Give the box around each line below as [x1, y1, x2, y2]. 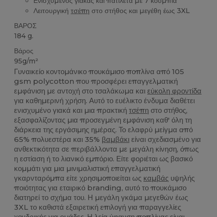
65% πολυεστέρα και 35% [14, 135, 102, 144]
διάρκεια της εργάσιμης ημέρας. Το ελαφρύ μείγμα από [14, 125, 193, 135]
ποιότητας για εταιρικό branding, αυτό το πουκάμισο [14, 183, 187, 193]
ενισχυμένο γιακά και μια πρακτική [14, 106, 129, 115]
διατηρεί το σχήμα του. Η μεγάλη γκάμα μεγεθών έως [14, 193, 188, 202]
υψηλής [169, 173, 195, 183]
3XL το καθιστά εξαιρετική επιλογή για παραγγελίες [14, 202, 182, 212]
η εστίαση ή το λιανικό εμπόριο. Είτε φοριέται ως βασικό [14, 154, 193, 164]
